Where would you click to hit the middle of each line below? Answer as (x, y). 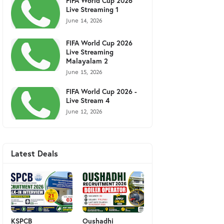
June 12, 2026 (84, 111)
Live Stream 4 (88, 100)
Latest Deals (34, 153)
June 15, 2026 (84, 72)
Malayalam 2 (87, 60)
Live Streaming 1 (92, 9)
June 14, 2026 (84, 20)
